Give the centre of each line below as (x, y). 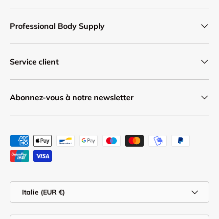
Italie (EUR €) (44, 192)
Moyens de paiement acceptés (65, 141)
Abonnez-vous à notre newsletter (72, 98)
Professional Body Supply (57, 26)
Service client (34, 62)
